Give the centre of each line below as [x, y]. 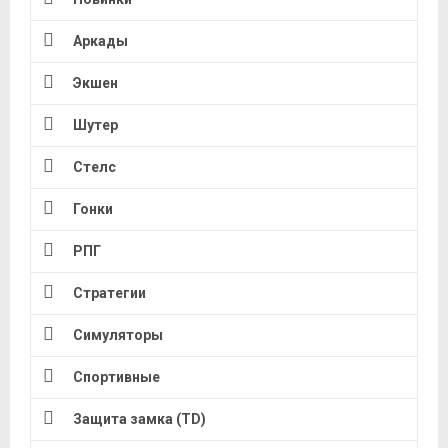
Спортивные [116, 377]
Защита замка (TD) [139, 419]
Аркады [100, 41]
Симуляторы [118, 335]
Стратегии [109, 293]
